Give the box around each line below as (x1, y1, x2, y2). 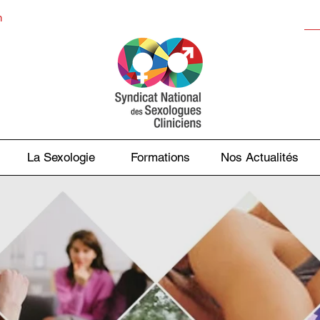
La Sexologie (26, 150, 95, 164)
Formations (130, 150, 190, 164)
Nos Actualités (220, 150, 299, 164)
